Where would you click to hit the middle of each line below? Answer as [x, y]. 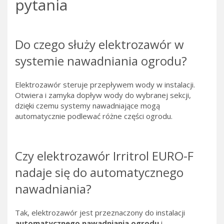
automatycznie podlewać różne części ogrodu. [94, 116]
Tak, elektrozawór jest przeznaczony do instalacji [100, 213]
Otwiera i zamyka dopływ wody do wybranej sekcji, [103, 95]
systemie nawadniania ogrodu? [101, 61]
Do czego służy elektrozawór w [99, 44]
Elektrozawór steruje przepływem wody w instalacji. [105, 85]
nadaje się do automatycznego [99, 172]
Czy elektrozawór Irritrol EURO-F [104, 156]
